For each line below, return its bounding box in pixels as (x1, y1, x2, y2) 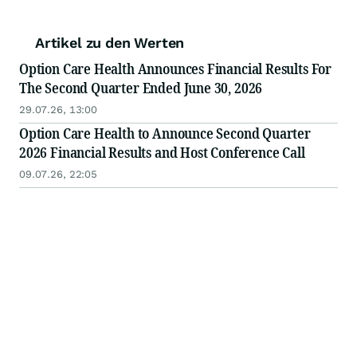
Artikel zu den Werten (35, 34, 185, 52)
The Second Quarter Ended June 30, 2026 (19, 78, 263, 98)
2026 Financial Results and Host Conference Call (19, 143, 305, 163)
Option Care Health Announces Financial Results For (19, 59, 331, 79)
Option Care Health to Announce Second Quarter (19, 124, 311, 143)
